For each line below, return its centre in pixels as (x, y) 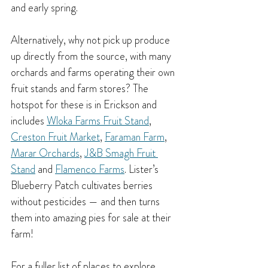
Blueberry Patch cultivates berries (83, 185)
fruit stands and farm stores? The (81, 88)
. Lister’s (143, 169)
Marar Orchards (45, 153)
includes (29, 121)
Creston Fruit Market (55, 137)
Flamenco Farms (90, 169)
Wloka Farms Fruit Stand (98, 121)
